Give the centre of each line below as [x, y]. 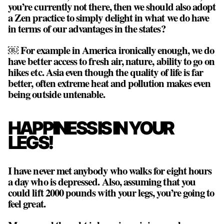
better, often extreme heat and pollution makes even [109, 83]
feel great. [27, 204]
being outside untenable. [57, 94]
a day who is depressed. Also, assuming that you [102, 182]
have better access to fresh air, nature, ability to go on [111, 61]
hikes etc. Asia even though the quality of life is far [106, 72]
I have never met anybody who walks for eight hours [110, 171]
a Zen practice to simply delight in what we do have [109, 18]
